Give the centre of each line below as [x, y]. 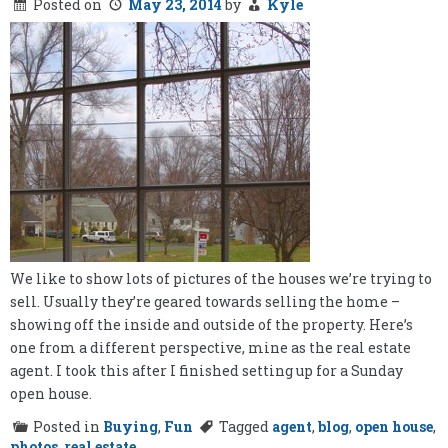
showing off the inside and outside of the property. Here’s [211, 325]
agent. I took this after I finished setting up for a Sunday [206, 371]
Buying [130, 427]
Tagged [245, 427]
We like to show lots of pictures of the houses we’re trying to [221, 279]
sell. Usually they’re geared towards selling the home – [205, 302]
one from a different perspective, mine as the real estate [210, 348]
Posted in [68, 427]
